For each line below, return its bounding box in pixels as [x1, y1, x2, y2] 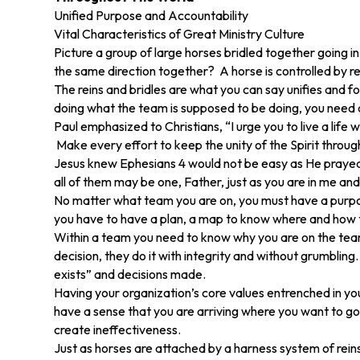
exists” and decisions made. [54, 266, 207, 282]
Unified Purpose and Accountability [54, 7, 249, 23]
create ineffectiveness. [54, 321, 182, 337]
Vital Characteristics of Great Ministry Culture [54, 26, 305, 42]
